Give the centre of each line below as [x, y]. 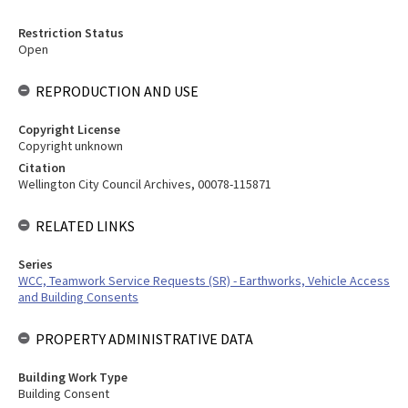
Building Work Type [73, 377]
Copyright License [69, 129]
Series [36, 264]
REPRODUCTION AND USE [117, 91]
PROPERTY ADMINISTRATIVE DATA [144, 339]
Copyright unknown [71, 146]
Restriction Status [71, 33]
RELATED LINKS [85, 226]
